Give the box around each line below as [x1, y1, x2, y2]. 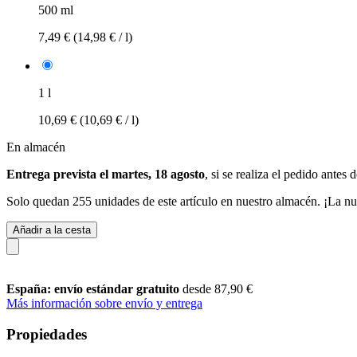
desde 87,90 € [182, 281, 253, 296]
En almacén [6, 139, 65, 154]
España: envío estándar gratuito [6, 281, 182, 296]
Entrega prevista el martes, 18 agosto [6, 167, 205, 181]
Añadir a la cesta [13, 223, 91, 236]
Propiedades [6, 325, 87, 343]
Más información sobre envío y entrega [6, 296, 202, 310]
